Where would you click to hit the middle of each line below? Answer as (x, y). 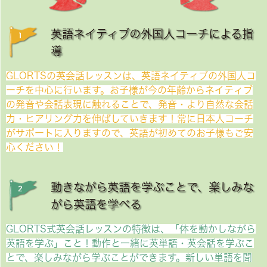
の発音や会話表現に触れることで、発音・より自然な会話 (130, 105)
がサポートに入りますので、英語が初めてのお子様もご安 (130, 133)
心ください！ (35, 148)
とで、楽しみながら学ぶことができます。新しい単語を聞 (129, 258)
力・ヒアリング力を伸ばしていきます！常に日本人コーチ (130, 119)
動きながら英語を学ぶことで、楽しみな (152, 187)
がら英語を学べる (96, 204)
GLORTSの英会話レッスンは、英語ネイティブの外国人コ (131, 76)
